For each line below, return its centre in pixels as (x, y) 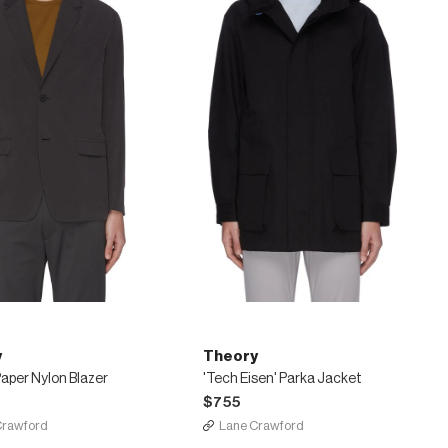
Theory (230, 356)
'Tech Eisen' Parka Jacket (282, 379)
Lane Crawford (261, 425)
